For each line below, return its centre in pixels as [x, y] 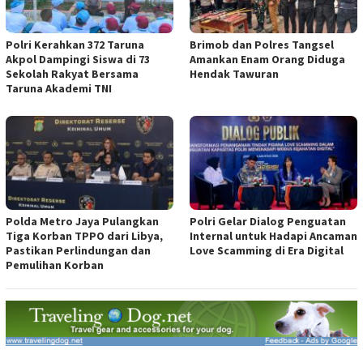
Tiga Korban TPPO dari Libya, [84, 235]
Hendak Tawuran [234, 74]
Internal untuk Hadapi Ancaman [273, 235]
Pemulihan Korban [55, 265]
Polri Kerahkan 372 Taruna [75, 45]
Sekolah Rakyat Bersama [72, 74]
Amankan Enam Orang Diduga [267, 60]
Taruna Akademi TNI [59, 89]
